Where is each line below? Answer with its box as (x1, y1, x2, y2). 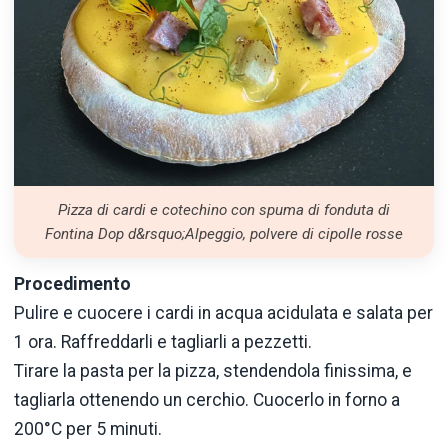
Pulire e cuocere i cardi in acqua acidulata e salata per (14, 302, 433, 323)
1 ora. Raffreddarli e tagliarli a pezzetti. (14, 331, 312, 352)
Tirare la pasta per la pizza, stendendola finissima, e (14, 360, 412, 381)
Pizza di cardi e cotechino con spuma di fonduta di (58, 200, 390, 219)
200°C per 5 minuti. (14, 418, 162, 439)
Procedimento (14, 273, 131, 294)
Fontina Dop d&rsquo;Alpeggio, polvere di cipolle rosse (45, 224, 403, 243)
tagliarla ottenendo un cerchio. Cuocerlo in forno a (14, 389, 400, 410)
